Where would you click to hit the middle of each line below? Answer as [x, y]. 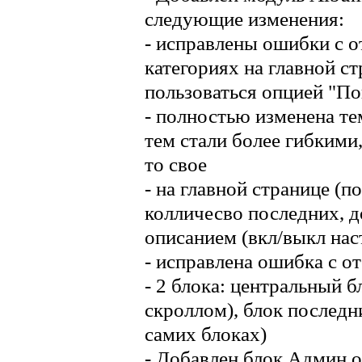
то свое [176, 164]
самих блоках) [206, 334]
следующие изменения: [244, 19]
